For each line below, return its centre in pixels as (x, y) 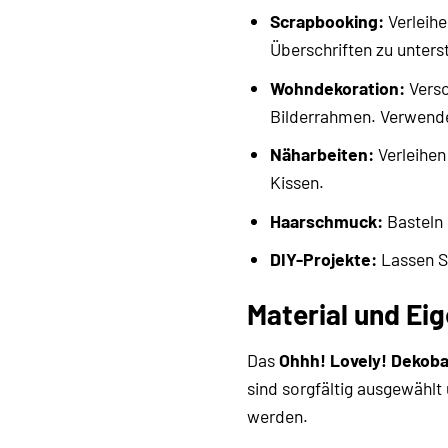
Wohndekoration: (337, 87)
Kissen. (296, 182)
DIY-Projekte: (323, 259)
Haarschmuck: (326, 220)
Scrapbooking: (326, 21)
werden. (277, 416)
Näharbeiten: (321, 154)
